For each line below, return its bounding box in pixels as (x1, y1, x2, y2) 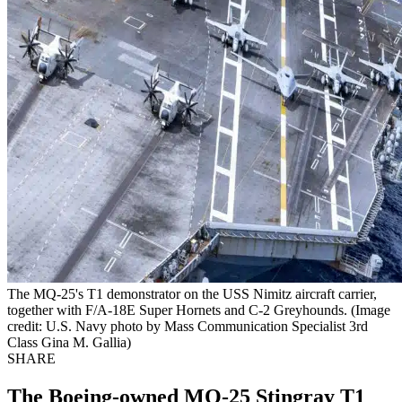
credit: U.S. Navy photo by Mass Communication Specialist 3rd (7, 318, 368, 334)
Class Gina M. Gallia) (7, 334, 131, 350)
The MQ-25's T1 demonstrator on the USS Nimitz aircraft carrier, (7, 285, 377, 301)
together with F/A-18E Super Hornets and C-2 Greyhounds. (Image (7, 301, 390, 318)
